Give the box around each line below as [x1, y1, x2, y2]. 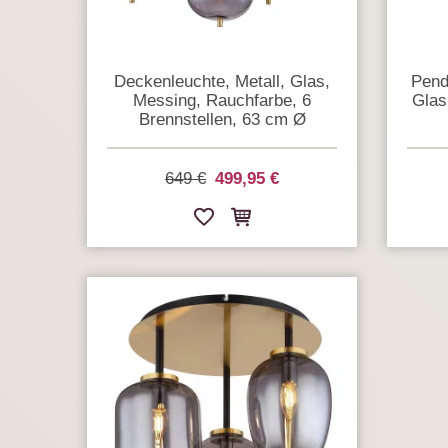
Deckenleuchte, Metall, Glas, [114, 71, 330, 91]
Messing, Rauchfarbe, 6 [133, 90, 311, 110]
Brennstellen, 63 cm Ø [138, 109, 306, 129]
